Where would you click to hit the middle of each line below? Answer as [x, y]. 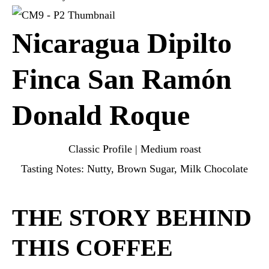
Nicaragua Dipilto [122, 43]
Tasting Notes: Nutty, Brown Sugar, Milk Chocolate [134, 169]
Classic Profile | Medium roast [134, 149]
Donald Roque [101, 115]
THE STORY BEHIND [132, 218]
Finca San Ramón [122, 79]
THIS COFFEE [92, 248]
